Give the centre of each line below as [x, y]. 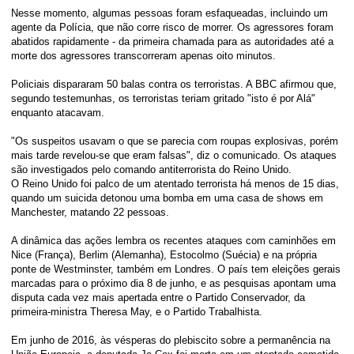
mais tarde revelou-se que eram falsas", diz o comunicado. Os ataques [174, 155]
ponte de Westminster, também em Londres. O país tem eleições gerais [176, 269]
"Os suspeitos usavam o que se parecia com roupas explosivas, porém [175, 141]
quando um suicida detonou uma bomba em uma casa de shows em [168, 198]
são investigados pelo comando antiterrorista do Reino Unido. [152, 169]
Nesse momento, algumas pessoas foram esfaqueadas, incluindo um [170, 13]
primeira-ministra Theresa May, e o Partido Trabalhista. [137, 312]
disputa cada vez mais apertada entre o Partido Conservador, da [158, 298]
